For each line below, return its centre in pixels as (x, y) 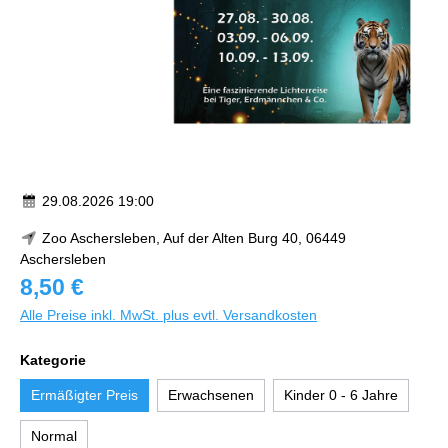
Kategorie (53, 360)
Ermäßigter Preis (84, 395)
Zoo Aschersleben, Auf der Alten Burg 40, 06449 (191, 238)
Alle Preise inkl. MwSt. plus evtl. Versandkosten (168, 315)
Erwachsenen (211, 395)
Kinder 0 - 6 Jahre (341, 395)
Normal (54, 436)
